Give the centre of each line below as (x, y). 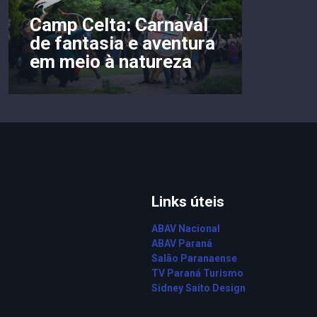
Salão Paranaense (194, 258)
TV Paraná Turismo (197, 273)
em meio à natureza (111, 61)
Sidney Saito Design (198, 288)
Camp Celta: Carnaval (119, 24)
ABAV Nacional (186, 228)
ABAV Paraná (182, 243)
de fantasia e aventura (122, 43)
